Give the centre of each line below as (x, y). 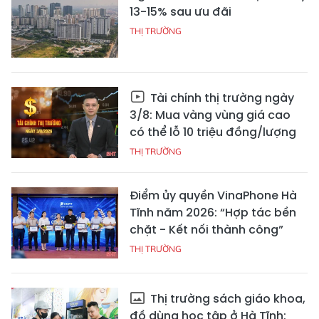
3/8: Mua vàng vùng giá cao (210, 115)
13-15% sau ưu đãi (181, 12)
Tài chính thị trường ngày (221, 98)
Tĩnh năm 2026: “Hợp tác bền (213, 213)
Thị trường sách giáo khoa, (226, 299)
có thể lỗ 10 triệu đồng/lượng (213, 132)
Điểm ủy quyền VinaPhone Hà (213, 195)
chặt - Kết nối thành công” (206, 230)
